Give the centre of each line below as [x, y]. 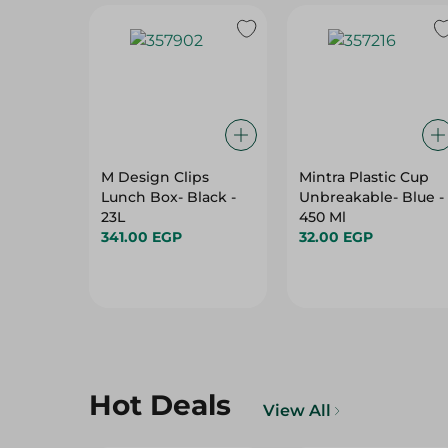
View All [297, 410]
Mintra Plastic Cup [363, 177]
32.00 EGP [335, 237]
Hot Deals [160, 405]
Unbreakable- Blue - [371, 197]
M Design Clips [155, 177]
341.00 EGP [141, 237]
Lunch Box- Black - [168, 197]
